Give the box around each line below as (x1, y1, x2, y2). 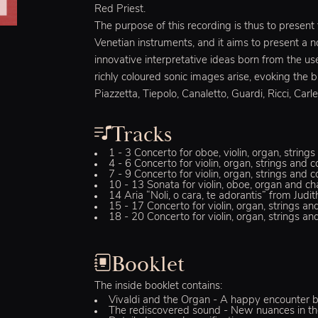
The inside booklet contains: (94, 281, 223, 292)
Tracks (111, 120, 172, 148)
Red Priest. (94, 4, 146, 15)
